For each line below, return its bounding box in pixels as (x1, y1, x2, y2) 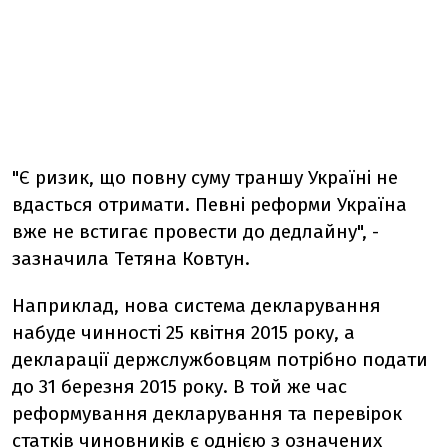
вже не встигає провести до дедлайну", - (12, 220, 379, 243)
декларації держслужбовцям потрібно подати (12, 348, 428, 371)
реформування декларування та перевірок (12, 402, 402, 425)
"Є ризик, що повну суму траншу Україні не (12, 166, 398, 189)
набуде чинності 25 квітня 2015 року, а (12, 321, 355, 344)
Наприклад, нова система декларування (12, 294, 381, 317)
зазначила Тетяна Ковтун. (12, 247, 250, 270)
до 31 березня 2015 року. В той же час (12, 375, 347, 398)
